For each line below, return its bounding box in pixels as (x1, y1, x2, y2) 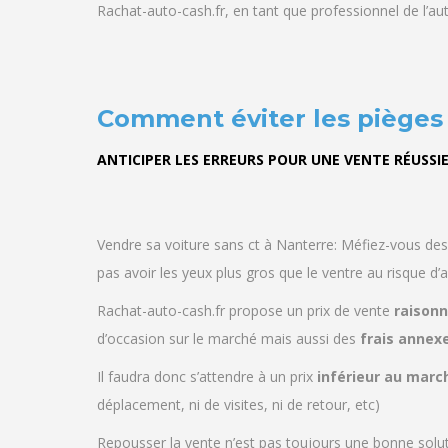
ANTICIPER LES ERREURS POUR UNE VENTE (97, 150, 394, 170)
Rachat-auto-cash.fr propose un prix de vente (97, 301, 394, 321)
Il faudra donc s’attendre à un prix (97, 367, 317, 387)
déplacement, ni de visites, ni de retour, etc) (97, 395, 380, 415)
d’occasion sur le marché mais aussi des (97, 329, 360, 349)
